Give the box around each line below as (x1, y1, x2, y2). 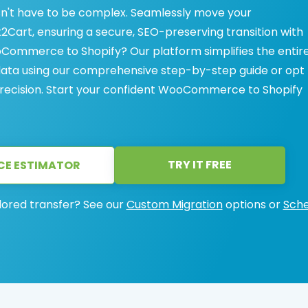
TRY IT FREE (168, 157, 232, 173)
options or (222, 197, 283, 212)
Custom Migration (126, 197, 223, 212)
